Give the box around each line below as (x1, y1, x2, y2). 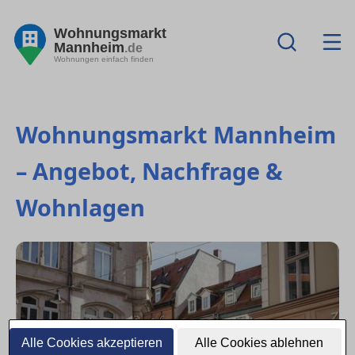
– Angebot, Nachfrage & (16, 155, 283, 187)
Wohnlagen (16, 192, 145, 223)
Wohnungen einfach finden (54, 54, 154, 63)
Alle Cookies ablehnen (195, 336, 324, 349)
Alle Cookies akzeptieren (21, 336, 162, 349)
